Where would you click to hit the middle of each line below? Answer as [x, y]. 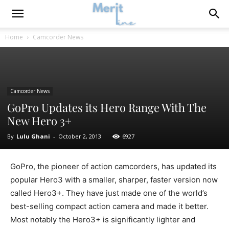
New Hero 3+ [39, 121]
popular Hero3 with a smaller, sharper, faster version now [114, 180]
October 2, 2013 [80, 136]
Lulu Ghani [33, 136]
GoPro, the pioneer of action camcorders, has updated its [113, 166]
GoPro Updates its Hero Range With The [107, 107]
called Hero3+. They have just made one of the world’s [109, 193]
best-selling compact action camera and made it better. [109, 206]
